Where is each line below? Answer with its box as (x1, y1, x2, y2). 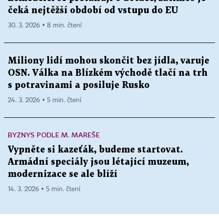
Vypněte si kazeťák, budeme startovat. (8, 145, 183, 154)
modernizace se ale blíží (8, 170, 117, 178)
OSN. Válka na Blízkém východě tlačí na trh (8, 68, 208, 77)
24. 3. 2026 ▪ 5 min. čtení (8, 96, 81, 104)
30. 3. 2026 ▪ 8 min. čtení (8, 22, 82, 29)
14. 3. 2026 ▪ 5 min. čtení (8, 185, 80, 193)
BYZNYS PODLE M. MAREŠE (8, 130, 100, 139)
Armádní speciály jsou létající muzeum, (8, 157, 189, 166)
